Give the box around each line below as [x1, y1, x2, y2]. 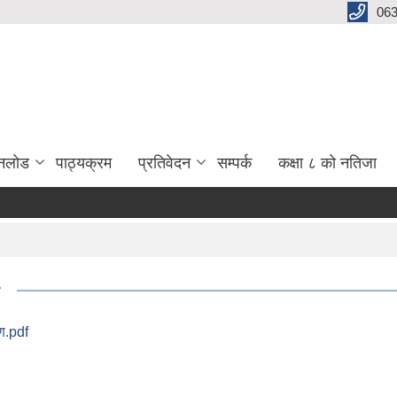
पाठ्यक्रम [56, 153, 112, 172]
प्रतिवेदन [138, 153, 191, 172]
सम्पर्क [217, 153, 252, 172]
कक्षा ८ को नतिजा [278, 153, 377, 172]
